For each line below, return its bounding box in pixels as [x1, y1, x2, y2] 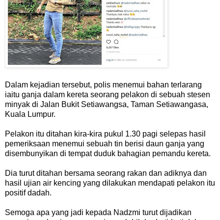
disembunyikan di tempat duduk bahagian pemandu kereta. [5, 149, 211, 158]
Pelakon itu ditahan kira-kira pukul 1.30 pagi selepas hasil [5, 130, 206, 138]
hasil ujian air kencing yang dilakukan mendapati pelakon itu [5, 179, 215, 188]
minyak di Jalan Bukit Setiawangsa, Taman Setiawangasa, [5, 100, 208, 109]
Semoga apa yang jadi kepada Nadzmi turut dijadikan [5, 208, 192, 217]
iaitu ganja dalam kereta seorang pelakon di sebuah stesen [5, 90, 210, 99]
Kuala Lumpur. [5, 110, 55, 119]
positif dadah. [5, 189, 52, 197]
